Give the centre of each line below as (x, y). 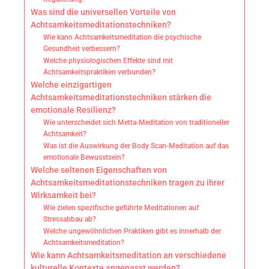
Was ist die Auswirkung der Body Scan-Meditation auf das (136, 146)
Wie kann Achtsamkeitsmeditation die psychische (122, 38)
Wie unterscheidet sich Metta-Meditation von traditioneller (137, 123)
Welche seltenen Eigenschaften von (99, 170)
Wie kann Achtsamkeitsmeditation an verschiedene (128, 255)
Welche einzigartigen (71, 85)
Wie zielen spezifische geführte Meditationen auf (121, 208)
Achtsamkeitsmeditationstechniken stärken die (121, 98)
